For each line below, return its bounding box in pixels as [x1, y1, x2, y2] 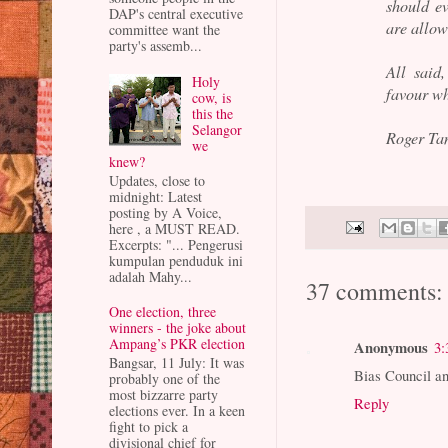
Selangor [191, 119, 242, 139]
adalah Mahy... [109, 266, 192, 286]
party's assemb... [109, 36, 202, 56]
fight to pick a [109, 416, 188, 436]
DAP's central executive [109, 4, 243, 24]
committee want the [109, 20, 220, 40]
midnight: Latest [109, 186, 202, 206]
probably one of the [109, 368, 220, 388]
